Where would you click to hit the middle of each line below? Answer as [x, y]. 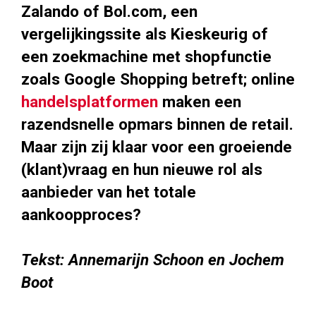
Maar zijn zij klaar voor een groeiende [157, 147]
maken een [200, 102]
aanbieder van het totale [109, 192]
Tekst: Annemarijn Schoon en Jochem [153, 260]
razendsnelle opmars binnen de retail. [157, 124]
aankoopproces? [81, 215]
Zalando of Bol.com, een [109, 12]
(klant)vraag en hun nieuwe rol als [142, 170]
